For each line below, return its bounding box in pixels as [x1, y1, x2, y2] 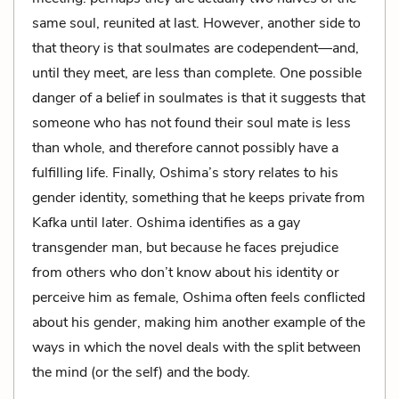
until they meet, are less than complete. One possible [32, 62, 362, 83]
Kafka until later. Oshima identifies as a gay [32, 212, 300, 232]
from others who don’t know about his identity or [32, 262, 339, 282]
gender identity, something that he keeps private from [32, 187, 365, 208]
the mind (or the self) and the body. [32, 362, 250, 382]
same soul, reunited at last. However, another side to [32, 12, 361, 33]
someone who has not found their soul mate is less [32, 112, 351, 133]
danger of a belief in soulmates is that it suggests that [32, 87, 365, 108]
